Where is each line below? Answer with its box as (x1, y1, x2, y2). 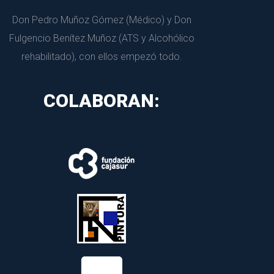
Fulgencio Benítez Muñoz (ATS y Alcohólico (9, 32, 194, 44)
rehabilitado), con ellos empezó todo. (21, 51, 182, 62)
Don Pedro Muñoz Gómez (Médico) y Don (12, 14, 191, 26)
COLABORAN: (43, 90, 160, 111)
